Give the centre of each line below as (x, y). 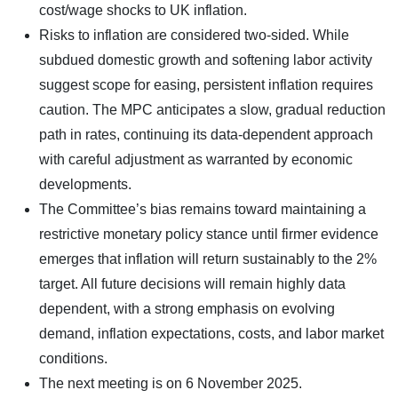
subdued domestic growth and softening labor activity (206, 60)
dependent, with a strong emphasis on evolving (187, 308)
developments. (85, 184)
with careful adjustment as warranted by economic (196, 159)
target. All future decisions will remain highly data (192, 283)
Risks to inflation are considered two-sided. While (194, 35)
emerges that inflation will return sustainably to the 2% (208, 259)
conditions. (73, 358)
